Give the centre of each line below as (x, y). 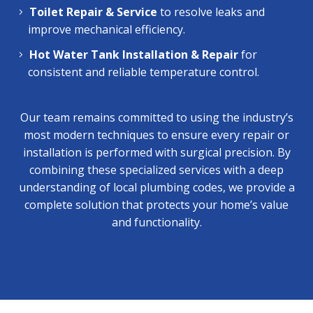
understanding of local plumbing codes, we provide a (156, 188)
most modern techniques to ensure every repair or (156, 135)
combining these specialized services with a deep (156, 170)
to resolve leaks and (211, 12)
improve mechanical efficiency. (107, 29)
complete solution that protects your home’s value (156, 205)
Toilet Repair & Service (93, 12)
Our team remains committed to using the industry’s (156, 118)
